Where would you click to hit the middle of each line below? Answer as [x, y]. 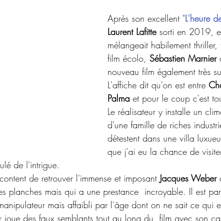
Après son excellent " [146, 18]
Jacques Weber [188, 178]
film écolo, [129, 58]
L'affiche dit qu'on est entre [158, 85]
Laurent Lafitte [132, 32]
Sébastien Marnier [183, 58]
